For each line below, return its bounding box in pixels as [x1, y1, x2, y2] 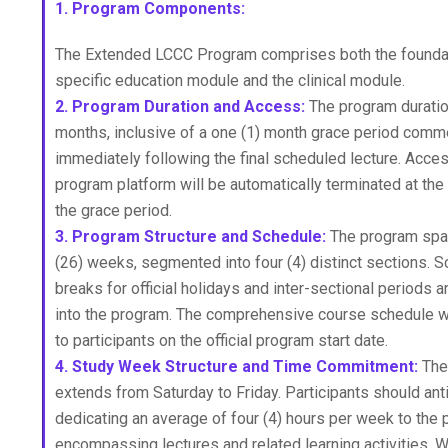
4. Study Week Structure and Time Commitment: [55, 357, 418, 376]
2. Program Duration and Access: [55, 97, 305, 116]
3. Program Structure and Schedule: [55, 227, 326, 246]
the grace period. [55, 201, 172, 220]
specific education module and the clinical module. [55, 71, 405, 90]
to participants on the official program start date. [55, 331, 388, 350]
